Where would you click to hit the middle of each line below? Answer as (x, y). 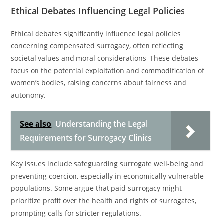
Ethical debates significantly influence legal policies (96, 33)
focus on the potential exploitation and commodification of (108, 70)
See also (36, 124)
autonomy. (29, 95)
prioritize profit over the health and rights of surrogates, (104, 201)
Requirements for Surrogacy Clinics (86, 138)
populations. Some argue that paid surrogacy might (96, 188)
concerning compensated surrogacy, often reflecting (97, 46)
